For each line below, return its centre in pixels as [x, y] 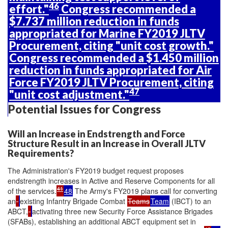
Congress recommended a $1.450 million [114, 58]
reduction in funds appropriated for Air [110, 70]
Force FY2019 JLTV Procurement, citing [111, 82]
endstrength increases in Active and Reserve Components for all [111, 180]
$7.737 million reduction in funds [94, 21]
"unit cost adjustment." [69, 94]
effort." [29, 9]
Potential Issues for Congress [84, 109]
